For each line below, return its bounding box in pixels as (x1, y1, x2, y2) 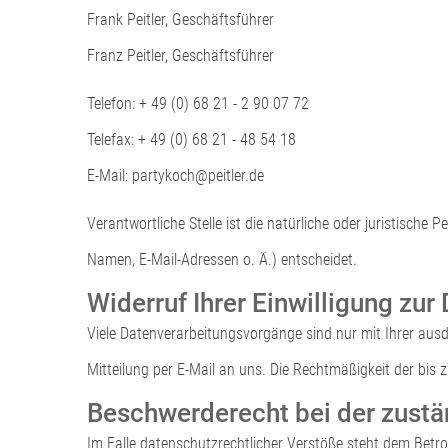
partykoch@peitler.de (132, 165, 264, 185)
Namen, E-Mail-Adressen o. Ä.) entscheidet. (87, 249, 357, 269)
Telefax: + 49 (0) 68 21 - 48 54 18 (87, 129, 296, 149)
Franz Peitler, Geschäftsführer (87, 45, 274, 65)
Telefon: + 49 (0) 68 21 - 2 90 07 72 (87, 93, 309, 113)
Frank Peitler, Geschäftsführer (87, 9, 274, 29)
